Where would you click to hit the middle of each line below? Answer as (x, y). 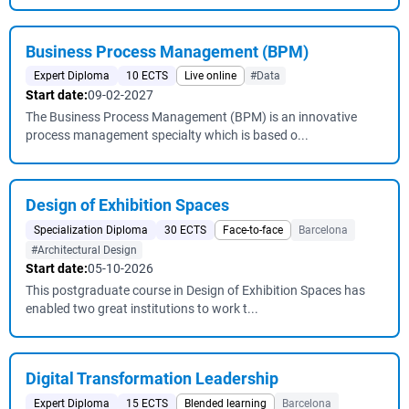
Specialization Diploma (91, 230)
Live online (210, 76)
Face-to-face (253, 230)
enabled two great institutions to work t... (142, 309)
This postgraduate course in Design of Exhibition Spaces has (195, 290)
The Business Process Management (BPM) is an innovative (191, 117)
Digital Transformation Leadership (152, 378)
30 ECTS (185, 230)
